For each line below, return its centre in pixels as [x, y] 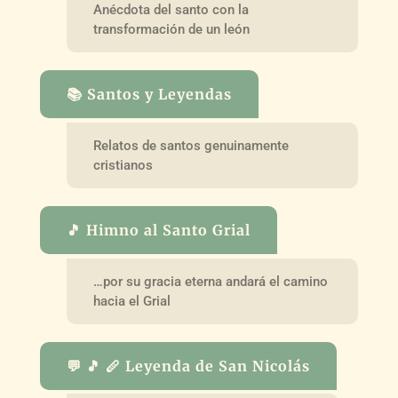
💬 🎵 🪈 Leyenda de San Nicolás [188, 366]
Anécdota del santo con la [171, 10]
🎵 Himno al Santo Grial [158, 230]
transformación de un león [171, 29]
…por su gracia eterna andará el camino [210, 281]
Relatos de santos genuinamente [191, 145]
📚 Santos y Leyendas [149, 94]
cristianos [123, 165]
